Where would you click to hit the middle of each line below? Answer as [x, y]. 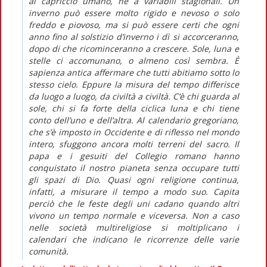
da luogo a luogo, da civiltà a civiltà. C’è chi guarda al [134, 96]
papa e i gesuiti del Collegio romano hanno [134, 156]
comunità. [49, 251]
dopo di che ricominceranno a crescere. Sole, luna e [134, 48]
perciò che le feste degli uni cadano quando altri [134, 203]
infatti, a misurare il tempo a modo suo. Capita [134, 191]
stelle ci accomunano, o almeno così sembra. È [134, 60]
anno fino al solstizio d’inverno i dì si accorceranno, [134, 36]
